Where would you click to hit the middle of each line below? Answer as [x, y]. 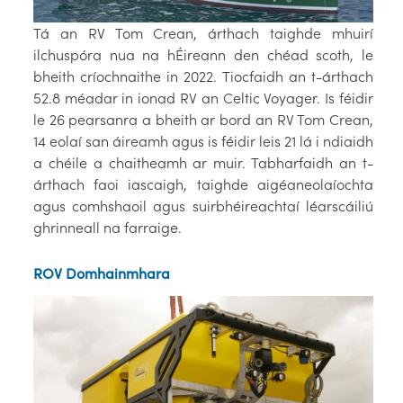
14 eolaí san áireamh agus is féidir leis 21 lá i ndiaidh [203, 141]
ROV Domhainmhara [101, 273]
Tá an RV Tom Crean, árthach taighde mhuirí [203, 33]
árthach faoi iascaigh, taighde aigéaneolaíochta [203, 184]
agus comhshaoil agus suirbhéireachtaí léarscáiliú [203, 206]
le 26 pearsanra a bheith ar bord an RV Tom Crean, [203, 119]
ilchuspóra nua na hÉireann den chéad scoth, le [203, 54]
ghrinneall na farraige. [107, 227]
